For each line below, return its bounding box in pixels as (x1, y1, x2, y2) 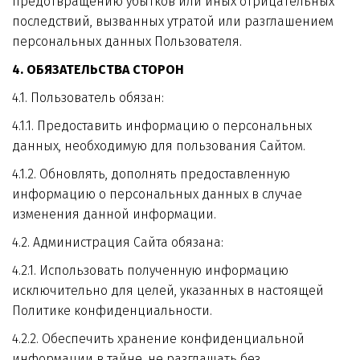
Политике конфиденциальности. (12, 303, 212, 318)
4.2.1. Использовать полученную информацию (11, 263, 288, 278)
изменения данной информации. (12, 207, 216, 222)
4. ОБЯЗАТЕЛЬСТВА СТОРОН (11, 62, 184, 77)
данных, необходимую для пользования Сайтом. (12, 138, 305, 153)
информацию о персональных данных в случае (12, 186, 302, 202)
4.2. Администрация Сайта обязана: (11, 235, 223, 250)
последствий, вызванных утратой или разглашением (12, 14, 333, 29)
